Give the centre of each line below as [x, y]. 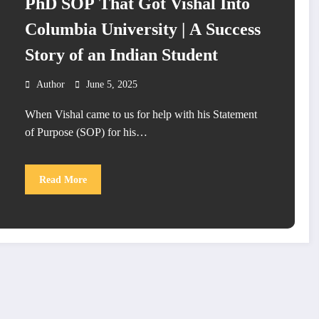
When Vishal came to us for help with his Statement [141, 115]
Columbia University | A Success [142, 30]
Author [50, 85]
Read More [63, 179]
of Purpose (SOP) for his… [86, 132]
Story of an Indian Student [121, 55]
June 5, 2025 [111, 85]
